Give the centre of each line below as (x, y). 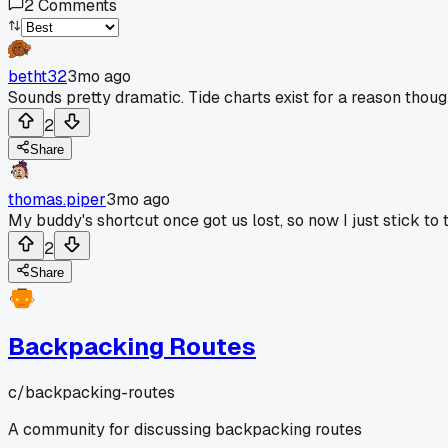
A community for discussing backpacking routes (185, 429)
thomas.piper (57, 199)
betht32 (37, 76)
